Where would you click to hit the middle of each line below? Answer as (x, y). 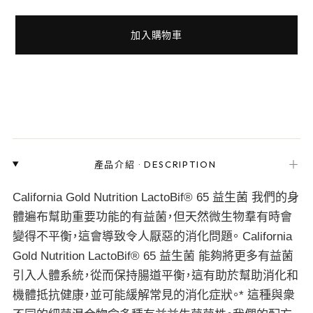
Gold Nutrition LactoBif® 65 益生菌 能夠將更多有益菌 (153, 256)
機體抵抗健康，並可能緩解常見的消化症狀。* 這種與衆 (153, 295)
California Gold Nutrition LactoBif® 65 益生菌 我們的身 (155, 197)
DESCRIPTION (180, 164)
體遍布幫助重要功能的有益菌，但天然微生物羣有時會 (152, 217)
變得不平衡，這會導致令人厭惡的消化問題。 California (152, 236)
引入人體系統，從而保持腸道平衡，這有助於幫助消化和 (155, 276)
